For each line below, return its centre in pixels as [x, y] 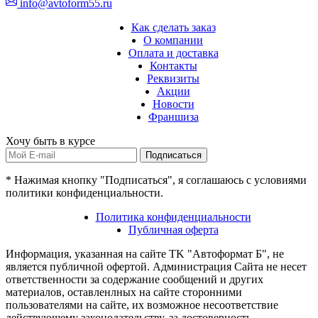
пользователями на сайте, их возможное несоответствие [142, 305]
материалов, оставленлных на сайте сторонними [124, 292]
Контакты [173, 65]
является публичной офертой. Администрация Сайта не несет [156, 266]
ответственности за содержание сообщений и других [135, 279]
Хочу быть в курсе [50, 141]
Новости [173, 104]
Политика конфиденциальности [173, 216]
